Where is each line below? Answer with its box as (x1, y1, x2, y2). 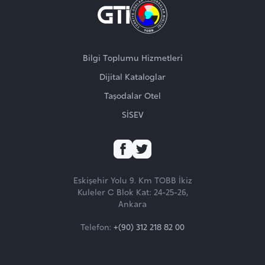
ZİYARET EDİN (132, 175, 196, 185)
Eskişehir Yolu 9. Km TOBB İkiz (73, 173, 192, 186)
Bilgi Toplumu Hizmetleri (82, 51, 183, 63)
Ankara (118, 197, 147, 209)
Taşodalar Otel (104, 89, 161, 101)
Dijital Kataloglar (99, 70, 166, 82)
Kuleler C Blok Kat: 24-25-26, (77, 185, 188, 198)
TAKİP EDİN (132, 156, 185, 166)
